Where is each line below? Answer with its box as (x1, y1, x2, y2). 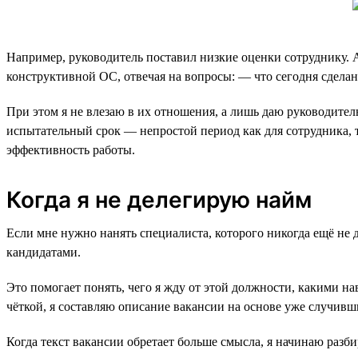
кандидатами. (6, 245, 81, 259)
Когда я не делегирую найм (6, 185, 312, 213)
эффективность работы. (6, 142, 135, 157)
